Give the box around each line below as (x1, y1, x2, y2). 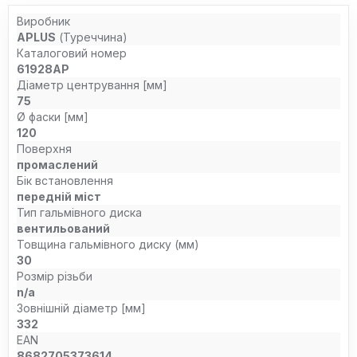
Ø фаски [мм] (17, 110, 88, 124)
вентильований (17, 222, 110, 235)
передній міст (17, 190, 101, 203)
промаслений (17, 158, 98, 171)
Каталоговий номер (17, 46, 127, 60)
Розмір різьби (17, 269, 92, 283)
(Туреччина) (56, 30, 127, 44)
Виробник (17, 14, 70, 28)
